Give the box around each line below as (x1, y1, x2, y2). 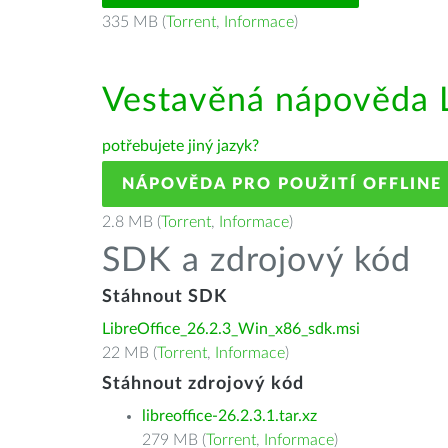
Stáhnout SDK (102, 288, 227, 306)
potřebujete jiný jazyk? (102, 138, 259, 154)
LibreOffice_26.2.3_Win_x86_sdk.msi (102, 321, 360, 337)
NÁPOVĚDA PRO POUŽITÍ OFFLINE (122, 176, 442, 192)
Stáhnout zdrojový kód (102, 375, 304, 393)
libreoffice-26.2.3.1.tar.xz (142, 408, 317, 424)
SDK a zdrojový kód (102, 244, 411, 278)
